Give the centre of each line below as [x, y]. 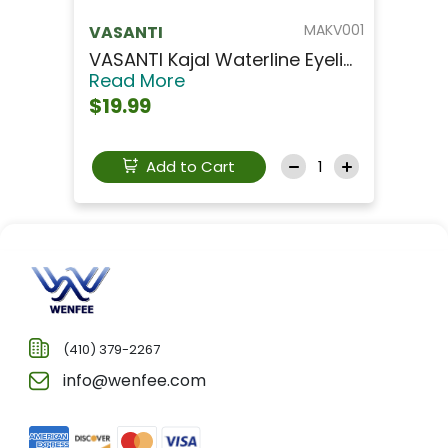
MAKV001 [334, 29]
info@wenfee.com [133, 381]
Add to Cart [187, 166]
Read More [137, 80]
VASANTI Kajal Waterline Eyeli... [220, 59]
